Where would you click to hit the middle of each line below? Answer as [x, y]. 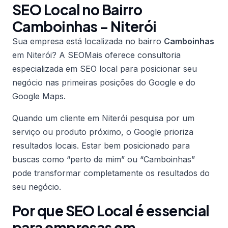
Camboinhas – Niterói [84, 26]
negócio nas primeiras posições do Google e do [104, 82]
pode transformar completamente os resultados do [111, 173]
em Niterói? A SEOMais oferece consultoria [96, 55]
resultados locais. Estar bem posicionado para [101, 146]
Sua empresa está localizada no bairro [88, 41]
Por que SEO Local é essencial [111, 210]
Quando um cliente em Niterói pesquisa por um [103, 118]
